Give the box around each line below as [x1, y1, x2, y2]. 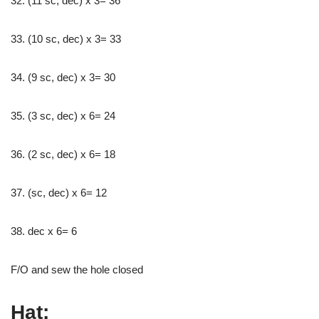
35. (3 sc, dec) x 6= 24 [11, 109, 115, 122]
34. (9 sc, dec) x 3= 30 [11, 70, 115, 83]
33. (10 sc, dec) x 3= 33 [11, 32, 121, 45]
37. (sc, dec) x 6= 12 [11, 186, 107, 199]
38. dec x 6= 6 [11, 224, 77, 237]
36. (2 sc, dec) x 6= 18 [11, 147, 115, 160]
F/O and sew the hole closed [11, 263, 143, 276]
